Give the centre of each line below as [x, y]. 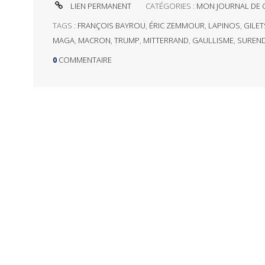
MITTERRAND [166, 41]
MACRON [94, 41]
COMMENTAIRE [85, 60]
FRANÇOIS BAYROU [111, 26]
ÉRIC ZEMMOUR [177, 26]
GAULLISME [213, 41]
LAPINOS [224, 26]
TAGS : [65, 26]
